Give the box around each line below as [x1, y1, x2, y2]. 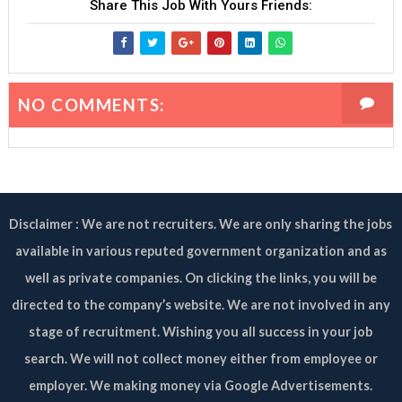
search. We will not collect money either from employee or [23, 351, 378, 367]
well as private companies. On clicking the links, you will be [24, 270, 377, 286]
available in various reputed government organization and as [14, 243, 387, 259]
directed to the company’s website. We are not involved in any [11, 297, 390, 313]
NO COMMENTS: [17, 95, 165, 116]
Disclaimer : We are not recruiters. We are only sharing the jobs [9, 216, 393, 232]
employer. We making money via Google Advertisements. [29, 378, 373, 394]
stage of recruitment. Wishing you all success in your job [29, 324, 373, 340]
